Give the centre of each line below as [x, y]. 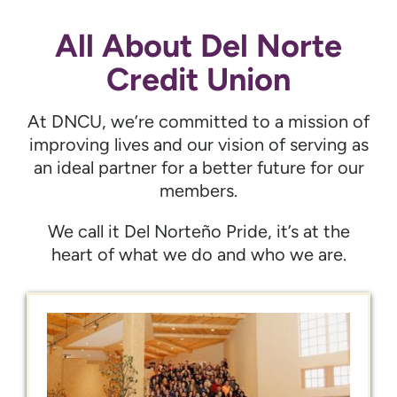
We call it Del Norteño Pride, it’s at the [198, 231]
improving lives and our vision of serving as [198, 144]
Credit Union [198, 79]
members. [198, 190]
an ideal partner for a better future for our [198, 167]
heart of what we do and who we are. [198, 254]
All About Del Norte [198, 45]
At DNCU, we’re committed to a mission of [198, 121]
